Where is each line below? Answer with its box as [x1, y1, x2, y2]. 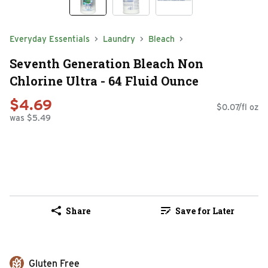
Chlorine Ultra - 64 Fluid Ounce [10, 72, 199, 89]
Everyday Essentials [10, 34, 90, 44]
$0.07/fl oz [217, 102, 258, 112]
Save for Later [175, 205, 234, 217]
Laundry [103, 34, 135, 44]
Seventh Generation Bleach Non [10, 55, 203, 71]
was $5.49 [10, 113, 51, 123]
